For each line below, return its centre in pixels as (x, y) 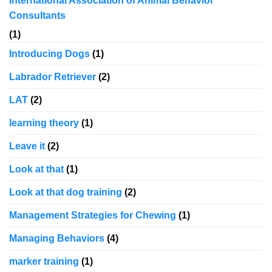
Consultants (37, 16)
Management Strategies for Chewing (93, 216)
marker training (44, 262)
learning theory (44, 123)
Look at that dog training (66, 192)
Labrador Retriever (53, 77)
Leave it (27, 146)
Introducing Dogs (49, 54)
